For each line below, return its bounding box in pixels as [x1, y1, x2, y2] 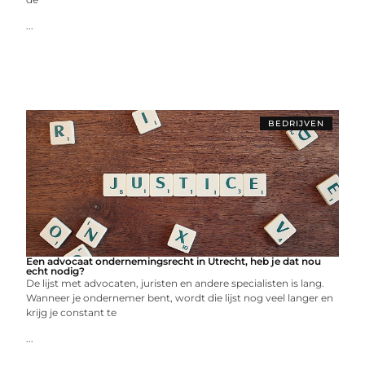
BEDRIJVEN [267, 118, 324, 129]
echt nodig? [26, 265, 86, 277]
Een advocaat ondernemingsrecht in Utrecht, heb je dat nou [26, 255, 322, 267]
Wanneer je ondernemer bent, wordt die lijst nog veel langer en [26, 292, 334, 304]
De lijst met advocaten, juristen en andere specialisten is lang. [26, 277, 325, 289]
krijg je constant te [26, 306, 117, 319]
